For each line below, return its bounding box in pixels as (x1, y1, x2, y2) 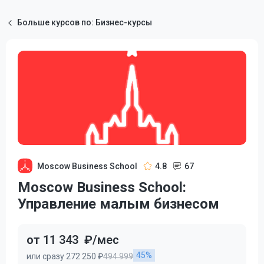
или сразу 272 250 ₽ (27, 251, 103, 261)
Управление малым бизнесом (18, 196, 219, 212)
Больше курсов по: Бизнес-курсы (17, 18, 152, 27)
